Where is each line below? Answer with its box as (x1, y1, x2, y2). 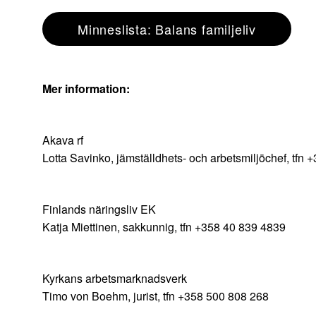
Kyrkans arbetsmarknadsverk (42, 270, 187, 287)
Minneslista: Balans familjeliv (78, 20, 256, 39)
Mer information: (42, 80, 130, 97)
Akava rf (42, 132, 83, 149)
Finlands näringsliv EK (42, 201, 156, 218)
